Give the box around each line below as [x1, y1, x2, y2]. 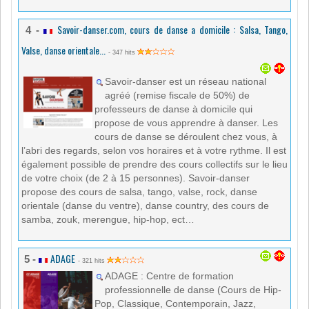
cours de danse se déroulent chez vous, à [94, 131, 277, 143]
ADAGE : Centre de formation [105, 270, 234, 282]
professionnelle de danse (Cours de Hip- [105, 284, 281, 296]
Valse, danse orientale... [21, 43, 106, 58]
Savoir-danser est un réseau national [105, 76, 266, 88]
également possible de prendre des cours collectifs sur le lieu [21, 159, 288, 170]
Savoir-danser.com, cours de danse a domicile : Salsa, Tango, [57, 22, 288, 37]
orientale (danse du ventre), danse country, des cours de [21, 200, 269, 212]
